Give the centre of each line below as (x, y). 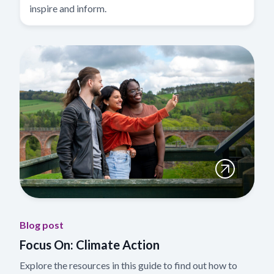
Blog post (42, 224)
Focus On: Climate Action (90, 244)
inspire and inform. (68, 9)
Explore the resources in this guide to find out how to (128, 265)
